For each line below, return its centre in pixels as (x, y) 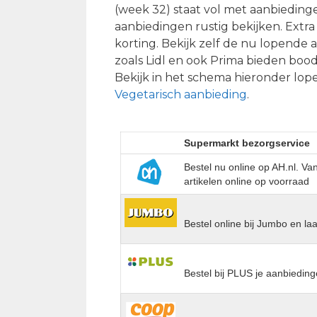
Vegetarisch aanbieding (181, 94)
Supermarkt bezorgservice (247, 143)
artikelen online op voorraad (247, 181)
